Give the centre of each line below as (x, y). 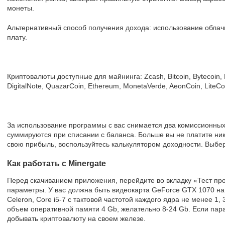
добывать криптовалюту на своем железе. (76, 218)
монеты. (21, 8)
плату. (17, 37)
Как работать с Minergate (57, 163)
